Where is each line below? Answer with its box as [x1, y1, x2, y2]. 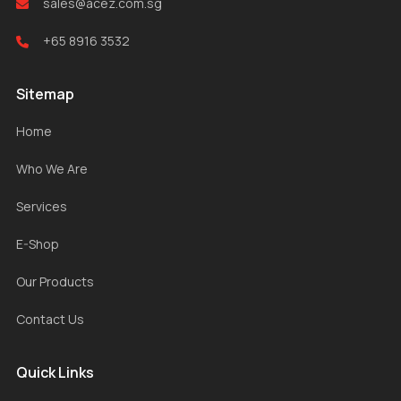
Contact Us [16, 311, 84, 328]
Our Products [16, 273, 94, 291]
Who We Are [16, 160, 88, 178]
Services [16, 198, 67, 216]
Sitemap [16, 84, 74, 105]
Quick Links [16, 363, 94, 383]
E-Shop [16, 235, 59, 253]
